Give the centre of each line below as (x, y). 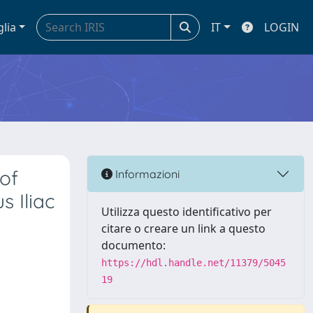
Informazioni (146, 174)
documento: (133, 245)
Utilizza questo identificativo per (187, 212)
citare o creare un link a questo (183, 228)
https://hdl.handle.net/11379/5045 (194, 263)
